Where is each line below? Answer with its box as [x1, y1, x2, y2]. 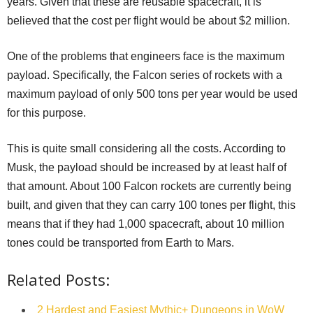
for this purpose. [7, 106, 86, 119]
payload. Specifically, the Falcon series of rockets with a [7, 68, 282, 81]
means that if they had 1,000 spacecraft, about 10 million [7, 217, 284, 230]
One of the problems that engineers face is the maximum [7, 50, 284, 62]
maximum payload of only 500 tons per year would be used [7, 87, 298, 100]
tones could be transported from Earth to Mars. [7, 236, 234, 249]
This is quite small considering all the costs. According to [7, 142, 286, 154]
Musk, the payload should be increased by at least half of [7, 161, 286, 173]
